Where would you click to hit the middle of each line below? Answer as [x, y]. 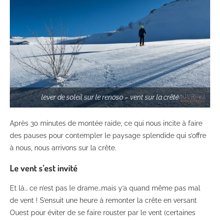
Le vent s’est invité [44, 168]
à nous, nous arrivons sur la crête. [63, 148]
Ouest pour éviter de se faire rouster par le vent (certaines [103, 212]
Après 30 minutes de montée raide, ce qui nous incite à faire [106, 123]
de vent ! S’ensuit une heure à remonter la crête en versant [103, 200]
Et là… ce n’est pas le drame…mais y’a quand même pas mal [105, 188]
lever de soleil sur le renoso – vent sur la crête [110, 97]
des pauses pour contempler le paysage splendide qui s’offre [108, 135]
